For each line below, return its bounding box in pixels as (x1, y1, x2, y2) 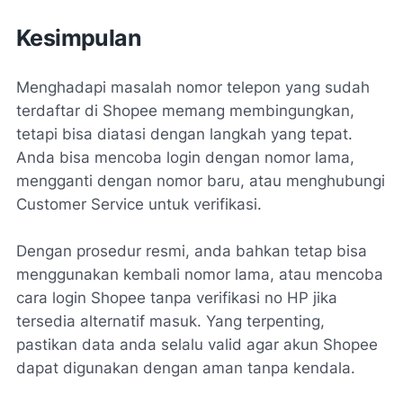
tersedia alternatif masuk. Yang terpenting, (16, 312, 325, 331)
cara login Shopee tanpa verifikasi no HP (16, 289, 309, 308)
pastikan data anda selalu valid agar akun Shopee (16, 336, 378, 354)
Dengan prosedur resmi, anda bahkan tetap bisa (16, 242, 367, 261)
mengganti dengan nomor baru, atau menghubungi (16, 172, 385, 191)
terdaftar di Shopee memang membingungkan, (16, 102, 354, 121)
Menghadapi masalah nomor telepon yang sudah (16, 78, 370, 97)
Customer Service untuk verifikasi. (16, 195, 262, 214)
